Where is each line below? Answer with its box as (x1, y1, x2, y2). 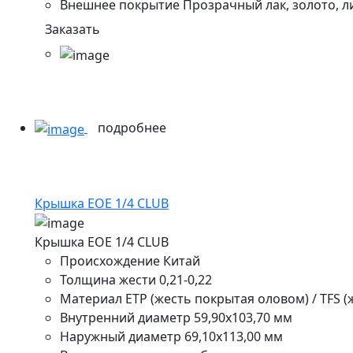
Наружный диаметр (60, 328, 181, 346)
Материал (60, 290, 122, 308)
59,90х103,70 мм (194, 309, 292, 327)
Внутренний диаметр (60, 309, 191, 327)
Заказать (45, 20, 100, 38)
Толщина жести (60, 271, 156, 289)
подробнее (98, 118, 169, 136)
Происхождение (60, 252, 160, 270)
